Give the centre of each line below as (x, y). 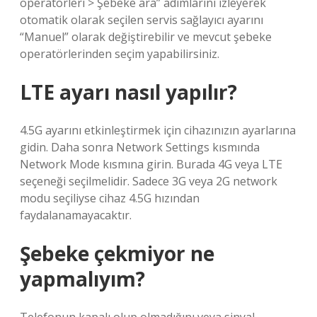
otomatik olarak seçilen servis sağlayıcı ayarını (142, 20)
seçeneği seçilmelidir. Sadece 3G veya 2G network (149, 181)
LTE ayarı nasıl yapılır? (128, 92)
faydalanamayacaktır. (76, 215)
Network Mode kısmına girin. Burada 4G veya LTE (151, 164)
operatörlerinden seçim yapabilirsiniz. (120, 54)
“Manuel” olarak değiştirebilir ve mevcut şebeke (146, 37)
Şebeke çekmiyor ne (117, 253)
